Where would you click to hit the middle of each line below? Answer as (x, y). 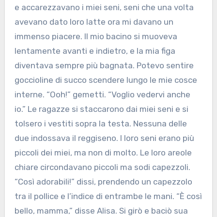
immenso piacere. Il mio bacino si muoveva (96, 37)
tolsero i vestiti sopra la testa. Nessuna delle (101, 124)
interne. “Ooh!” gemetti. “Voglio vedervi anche (102, 95)
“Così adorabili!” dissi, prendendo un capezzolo (103, 182)
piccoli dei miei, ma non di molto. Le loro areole (103, 153)
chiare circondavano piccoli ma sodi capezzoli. (102, 167)
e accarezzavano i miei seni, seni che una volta (104, 8)
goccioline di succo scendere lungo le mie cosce (106, 80)
